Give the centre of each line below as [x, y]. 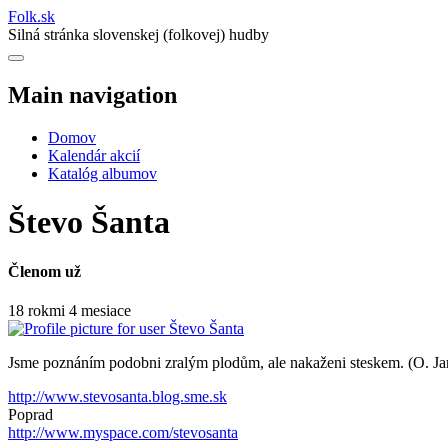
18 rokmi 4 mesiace [69, 310]
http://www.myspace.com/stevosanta [123, 432]
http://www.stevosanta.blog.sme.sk [117, 396]
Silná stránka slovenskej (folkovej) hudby [138, 34]
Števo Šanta [89, 222]
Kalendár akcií [94, 155]
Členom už [44, 271]
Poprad [30, 414]
